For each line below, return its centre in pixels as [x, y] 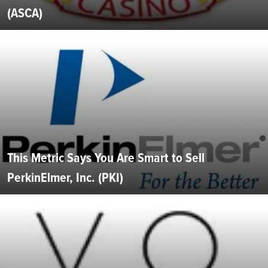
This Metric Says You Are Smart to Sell [106, 157]
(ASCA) [25, 13]
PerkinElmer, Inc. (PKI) [65, 177]
